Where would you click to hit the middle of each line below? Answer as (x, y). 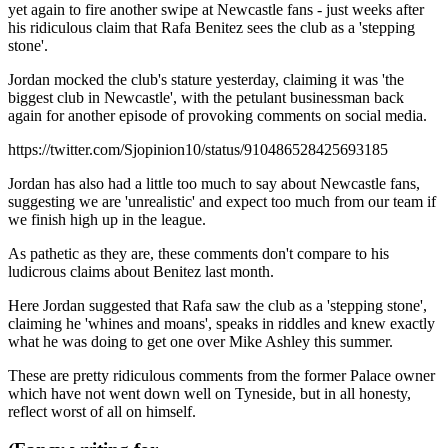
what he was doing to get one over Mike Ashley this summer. (200, 341)
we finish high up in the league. (107, 219)
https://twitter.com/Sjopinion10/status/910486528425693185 (198, 149)
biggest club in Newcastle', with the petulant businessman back (206, 97)
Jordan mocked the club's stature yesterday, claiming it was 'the (206, 79)
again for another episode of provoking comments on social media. (217, 115)
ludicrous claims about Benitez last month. (141, 271)
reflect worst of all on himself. (102, 411)
